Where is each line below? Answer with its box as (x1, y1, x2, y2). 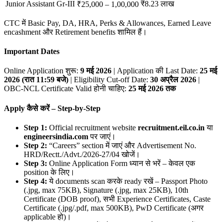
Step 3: (24, 159, 47, 167)
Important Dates (4, 47, 59, 56)
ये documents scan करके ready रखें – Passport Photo (47, 176, 208, 185)
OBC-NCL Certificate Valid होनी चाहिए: (4, 84, 128, 93)
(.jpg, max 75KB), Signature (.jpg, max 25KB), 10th (24, 185, 188, 194)
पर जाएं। (88, 132, 116, 141)
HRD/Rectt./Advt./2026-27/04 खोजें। (24, 150, 140, 159)
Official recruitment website (47, 123, 138, 132)
